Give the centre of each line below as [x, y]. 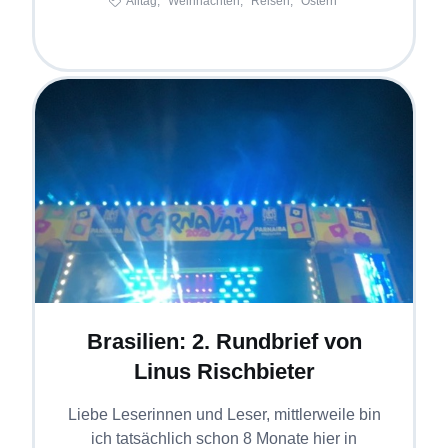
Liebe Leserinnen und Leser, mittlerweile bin [224, 415]
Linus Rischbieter [224, 372]
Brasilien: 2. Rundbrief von [224, 342]
